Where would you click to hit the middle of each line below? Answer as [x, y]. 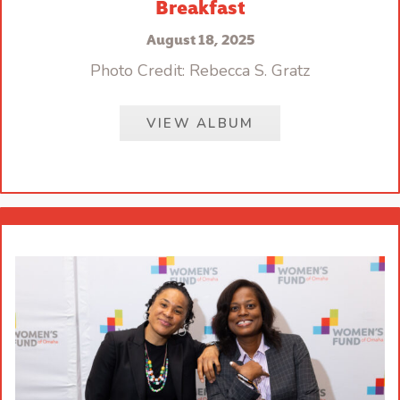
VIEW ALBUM [200, 123]
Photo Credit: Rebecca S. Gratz [200, 70]
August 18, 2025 [200, 38]
